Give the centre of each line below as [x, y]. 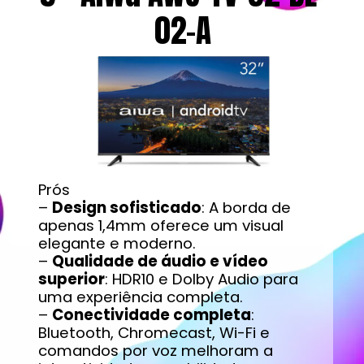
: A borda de [246, 208]
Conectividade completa [151, 315]
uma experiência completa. [140, 297]
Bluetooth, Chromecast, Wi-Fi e [154, 333]
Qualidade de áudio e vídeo [160, 262]
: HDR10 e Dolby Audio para [201, 279]
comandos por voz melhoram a [155, 351]
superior [71, 279]
